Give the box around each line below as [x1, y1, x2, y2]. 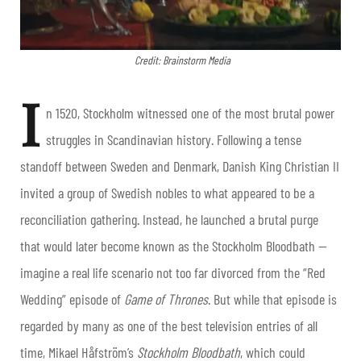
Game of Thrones [124, 290, 208, 309]
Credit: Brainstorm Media [135, 53, 230, 68]
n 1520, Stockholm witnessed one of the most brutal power [46, 104, 334, 122]
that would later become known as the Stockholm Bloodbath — [20, 237, 327, 255]
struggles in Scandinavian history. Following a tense [46, 131, 301, 149]
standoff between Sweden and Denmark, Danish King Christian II [20, 157, 339, 176]
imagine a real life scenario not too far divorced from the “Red [20, 263, 326, 282]
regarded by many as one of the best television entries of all [20, 317, 317, 335]
